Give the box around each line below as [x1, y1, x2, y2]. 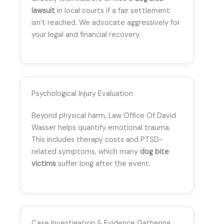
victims [31, 159, 56, 169]
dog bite [140, 147, 169, 157]
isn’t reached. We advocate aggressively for [31, 18, 180, 28]
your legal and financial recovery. [31, 30, 140, 40]
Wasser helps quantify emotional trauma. [31, 123, 170, 133]
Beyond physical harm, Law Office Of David [31, 111, 176, 121]
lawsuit [31, 6, 55, 16]
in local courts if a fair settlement [55, 6, 170, 16]
